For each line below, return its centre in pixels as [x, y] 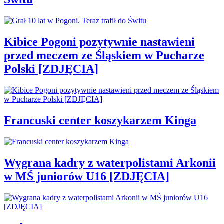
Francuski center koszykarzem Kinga [100, 120]
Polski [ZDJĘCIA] [51, 69]
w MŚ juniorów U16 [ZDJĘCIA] [87, 176]
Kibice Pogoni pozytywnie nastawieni [99, 42]
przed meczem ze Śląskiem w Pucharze [104, 56]
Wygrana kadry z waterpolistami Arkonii [110, 163]
